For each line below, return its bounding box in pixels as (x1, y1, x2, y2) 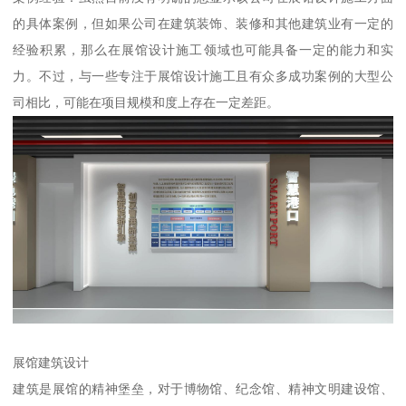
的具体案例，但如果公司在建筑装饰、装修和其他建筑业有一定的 (13, 16, 393, 32)
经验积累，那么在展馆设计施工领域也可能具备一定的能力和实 (13, 43, 393, 58)
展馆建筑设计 (13, 355, 90, 371)
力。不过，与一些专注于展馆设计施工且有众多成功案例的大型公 (13, 69, 393, 84)
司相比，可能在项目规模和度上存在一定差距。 (13, 95, 280, 111)
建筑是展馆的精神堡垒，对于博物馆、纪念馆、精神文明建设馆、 (13, 382, 393, 397)
